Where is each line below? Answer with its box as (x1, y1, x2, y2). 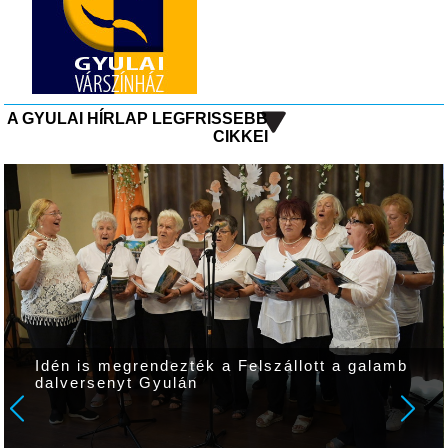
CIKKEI (212, 127, 268, 145)
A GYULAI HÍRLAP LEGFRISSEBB (6, 109, 268, 127)
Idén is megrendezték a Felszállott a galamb (35, 358, 409, 375)
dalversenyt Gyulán (35, 375, 199, 392)
